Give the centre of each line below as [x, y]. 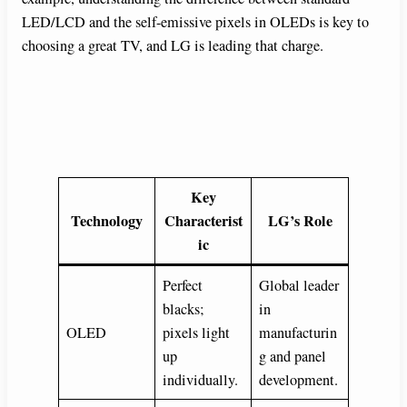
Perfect [183, 286]
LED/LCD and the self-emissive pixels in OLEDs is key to [195, 21]
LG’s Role [300, 221]
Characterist [203, 221]
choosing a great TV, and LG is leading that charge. [173, 45]
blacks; [184, 309]
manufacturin [298, 333]
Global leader [299, 286]
